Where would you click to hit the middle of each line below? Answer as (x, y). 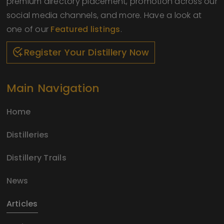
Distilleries (27, 134)
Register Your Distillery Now (86, 52)
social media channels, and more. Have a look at (104, 15)
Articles (22, 203)
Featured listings (85, 29)
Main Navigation (53, 88)
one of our (28, 29)
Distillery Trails (36, 157)
